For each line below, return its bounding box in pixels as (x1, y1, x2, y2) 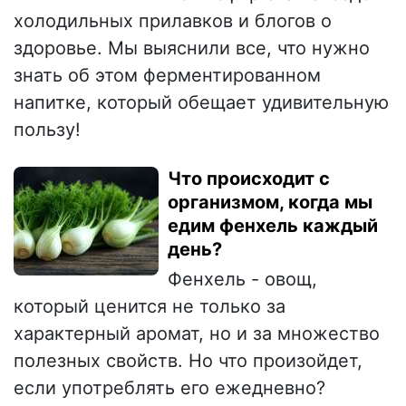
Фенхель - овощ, (168, 268, 317, 291)
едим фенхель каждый (168, 215, 378, 237)
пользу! (14, 119, 81, 141)
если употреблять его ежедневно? (14, 377, 325, 400)
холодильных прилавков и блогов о (14, 10, 332, 33)
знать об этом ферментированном (14, 64, 321, 87)
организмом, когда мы (168, 191, 372, 214)
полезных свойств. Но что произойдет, (14, 350, 362, 372)
